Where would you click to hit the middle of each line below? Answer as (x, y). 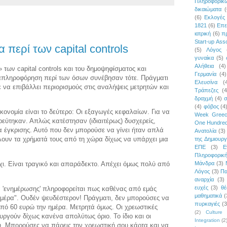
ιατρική (203, 33)
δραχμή (204, 98)
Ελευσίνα (206, 82)
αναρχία (204, 179)
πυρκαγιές (207, 203)
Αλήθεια (204, 66)
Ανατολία (205, 130)
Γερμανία (205, 74)
